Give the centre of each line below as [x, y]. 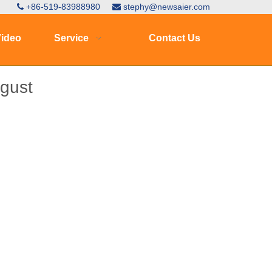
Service [71, 38]
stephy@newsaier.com [167, 7]
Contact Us [175, 38]
